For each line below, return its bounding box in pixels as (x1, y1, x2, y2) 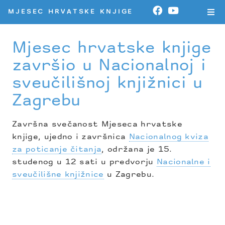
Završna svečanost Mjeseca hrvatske (12, 121, 182, 129)
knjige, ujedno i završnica (12, 133, 129, 141)
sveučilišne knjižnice (12, 171, 104, 179)
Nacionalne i (156, 158, 210, 166)
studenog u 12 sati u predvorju (12, 158, 157, 166)
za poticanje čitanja (12, 146, 102, 154)
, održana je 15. (101, 146, 172, 154)
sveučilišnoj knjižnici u (12, 76, 203, 92)
